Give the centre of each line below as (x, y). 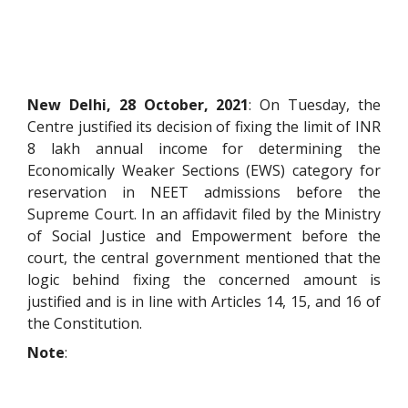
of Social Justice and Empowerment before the (204, 236)
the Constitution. (85, 324)
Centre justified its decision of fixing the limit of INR (204, 127)
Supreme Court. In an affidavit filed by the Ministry (204, 214)
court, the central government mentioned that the (204, 258)
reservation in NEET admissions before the (204, 193)
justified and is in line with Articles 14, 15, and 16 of (204, 302)
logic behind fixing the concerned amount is (204, 280)
